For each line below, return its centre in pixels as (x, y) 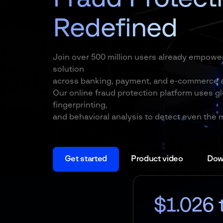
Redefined (115, 28)
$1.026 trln (121, 206)
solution (68, 69)
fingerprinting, (80, 105)
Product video (157, 159)
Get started (86, 159)
